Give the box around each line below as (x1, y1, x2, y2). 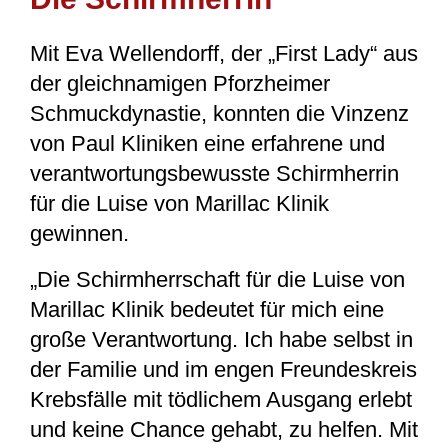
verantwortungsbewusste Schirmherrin (30, 160, 399, 186)
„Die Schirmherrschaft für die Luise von (30, 266, 405, 292)
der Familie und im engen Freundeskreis (30, 356, 417, 382)
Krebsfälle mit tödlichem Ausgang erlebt (30, 386, 412, 412)
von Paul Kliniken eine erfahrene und (30, 130, 385, 156)
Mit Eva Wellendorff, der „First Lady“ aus (30, 40, 418, 66)
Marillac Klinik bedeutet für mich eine (30, 296, 384, 322)
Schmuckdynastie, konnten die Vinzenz (30, 100, 409, 126)
